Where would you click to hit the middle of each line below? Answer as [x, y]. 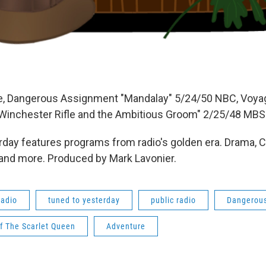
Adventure [126, 227]
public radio [173, 200]
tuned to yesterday [84, 200]
